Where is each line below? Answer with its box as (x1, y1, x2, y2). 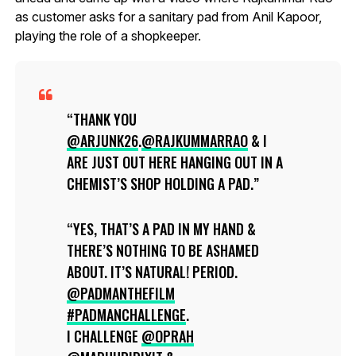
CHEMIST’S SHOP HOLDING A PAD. (66, 172, 253, 194)
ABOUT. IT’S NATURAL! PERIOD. (66, 261, 238, 282)
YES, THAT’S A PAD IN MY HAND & (72, 218, 256, 239)
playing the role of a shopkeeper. (14, 27, 201, 44)
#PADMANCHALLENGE (66, 304, 186, 325)
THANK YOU (72, 108, 137, 130)
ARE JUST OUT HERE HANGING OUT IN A (66, 151, 283, 172)
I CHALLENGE (66, 325, 141, 346)
